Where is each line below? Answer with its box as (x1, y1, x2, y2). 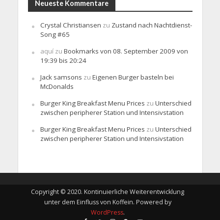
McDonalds (40, 82, 74, 91)
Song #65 (40, 29, 70, 39)
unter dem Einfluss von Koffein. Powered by (44, 198, 171, 207)
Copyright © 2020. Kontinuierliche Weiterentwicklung (31, 188, 184, 196)
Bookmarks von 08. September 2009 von (63, 46, 188, 55)
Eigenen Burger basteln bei (92, 72, 174, 82)
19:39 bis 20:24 (40, 55, 86, 65)
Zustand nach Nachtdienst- (111, 20, 192, 29)
